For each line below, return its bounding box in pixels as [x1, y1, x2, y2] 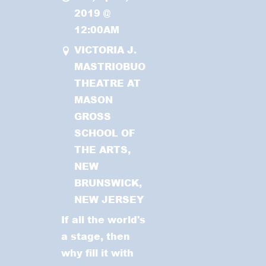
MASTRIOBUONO [74, 59, 161, 74]
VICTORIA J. [74, 43, 137, 57]
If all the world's [61, 212, 146, 226]
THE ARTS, [74, 142, 131, 157]
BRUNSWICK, [74, 176, 142, 190]
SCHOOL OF [74, 126, 135, 140]
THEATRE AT [74, 76, 141, 90]
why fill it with [61, 245, 134, 259]
